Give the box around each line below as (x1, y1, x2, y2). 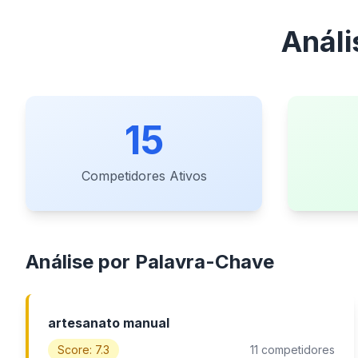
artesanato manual (48, 315, 169, 331)
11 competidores (249, 343, 335, 356)
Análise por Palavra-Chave (26, 250, 274, 273)
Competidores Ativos (81, 168, 207, 184)
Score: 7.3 (58, 343, 109, 356)
